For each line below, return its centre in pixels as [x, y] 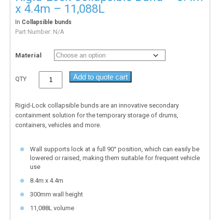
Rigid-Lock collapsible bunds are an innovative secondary [97, 105]
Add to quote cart [101, 77]
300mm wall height [56, 194]
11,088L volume [52, 208]
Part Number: [34, 31]
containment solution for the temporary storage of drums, [97, 115]
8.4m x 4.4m [47, 180]
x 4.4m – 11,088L [60, 9]
